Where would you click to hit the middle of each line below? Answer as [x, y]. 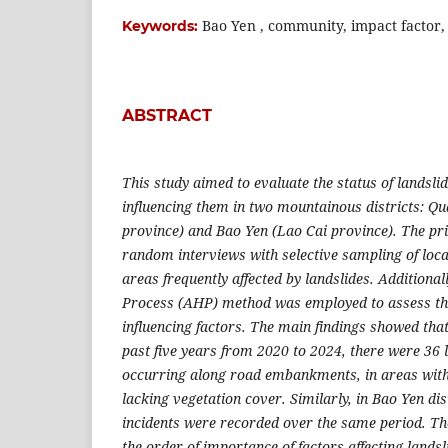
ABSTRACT [167, 116]
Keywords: [162, 26]
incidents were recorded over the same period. [276, 423]
